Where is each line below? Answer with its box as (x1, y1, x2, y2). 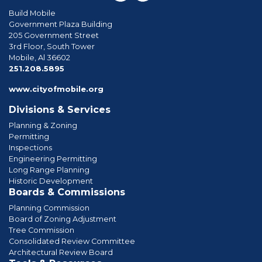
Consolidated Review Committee (9, 236, 135, 246)
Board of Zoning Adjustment (9, 214, 116, 223)
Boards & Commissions (9, 186, 125, 198)
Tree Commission (9, 225, 74, 235)
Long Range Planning (9, 165, 89, 174)
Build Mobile (9, 8, 56, 18)
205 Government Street (9, 30, 99, 40)
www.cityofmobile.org (9, 84, 104, 94)
